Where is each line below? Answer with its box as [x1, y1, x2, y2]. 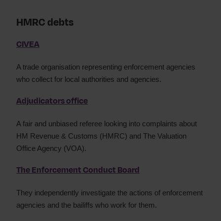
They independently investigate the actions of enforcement [16, 188, 203, 197]
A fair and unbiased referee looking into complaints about [16, 119, 197, 128]
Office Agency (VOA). [16, 144, 86, 152]
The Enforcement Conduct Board [16, 164, 140, 176]
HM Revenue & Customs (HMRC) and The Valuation [16, 132, 186, 140]
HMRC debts [16, 15, 74, 30]
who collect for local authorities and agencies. [16, 75, 161, 83]
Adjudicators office [16, 95, 88, 107]
